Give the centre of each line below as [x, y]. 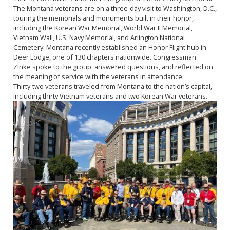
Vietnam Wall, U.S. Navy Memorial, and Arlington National [99, 37]
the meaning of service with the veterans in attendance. [98, 76]
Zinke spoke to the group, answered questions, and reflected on [113, 67]
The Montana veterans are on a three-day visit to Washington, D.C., [115, 8]
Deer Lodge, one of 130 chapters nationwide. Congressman [104, 57]
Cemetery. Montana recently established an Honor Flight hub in [110, 47]
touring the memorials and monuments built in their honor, [103, 18]
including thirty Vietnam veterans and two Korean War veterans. [110, 96]
